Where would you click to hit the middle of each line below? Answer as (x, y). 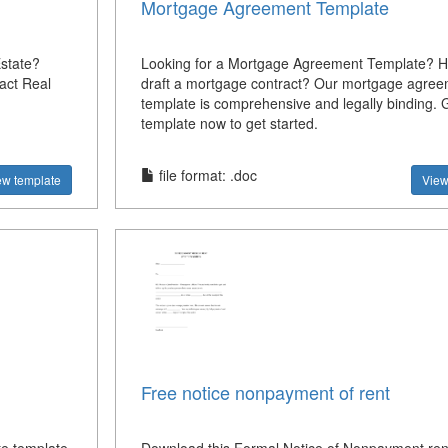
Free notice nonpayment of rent (265, 392)
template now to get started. (229, 122)
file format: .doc (205, 174)
